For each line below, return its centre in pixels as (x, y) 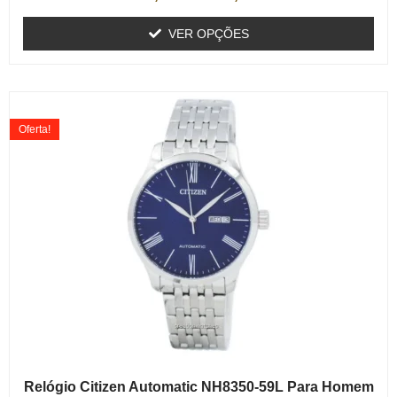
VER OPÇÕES (208, 34)
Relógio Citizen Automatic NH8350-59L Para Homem (198, 387)
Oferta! (35, 130)
